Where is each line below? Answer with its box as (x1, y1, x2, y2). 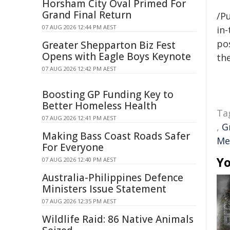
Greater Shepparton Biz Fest (42, 39, 176, 52)
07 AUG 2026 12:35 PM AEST (42, 197, 117, 205)
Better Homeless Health (42, 99, 157, 112)
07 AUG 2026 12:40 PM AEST (42, 156, 117, 163)
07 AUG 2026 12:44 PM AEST (42, 23, 117, 31)
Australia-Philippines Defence (42, 171, 183, 184)
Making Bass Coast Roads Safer (42, 129, 190, 143)
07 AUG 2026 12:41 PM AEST (42, 114, 117, 122)
